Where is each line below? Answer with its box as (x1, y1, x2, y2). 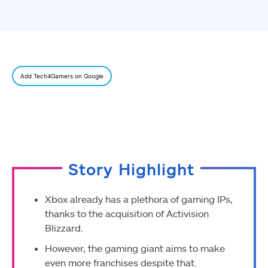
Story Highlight (68, 160, 194, 179)
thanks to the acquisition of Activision (45, 208, 209, 220)
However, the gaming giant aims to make (45, 242, 225, 254)
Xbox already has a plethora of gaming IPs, (45, 193, 233, 205)
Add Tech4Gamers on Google (20, 72, 103, 80)
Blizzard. (45, 222, 83, 234)
